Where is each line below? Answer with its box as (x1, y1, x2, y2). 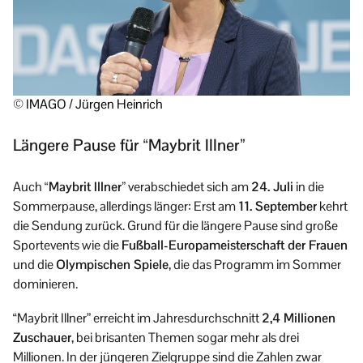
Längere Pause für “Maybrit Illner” (13, 134, 245, 156)
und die (13, 255, 56, 273)
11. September (238, 197, 317, 215)
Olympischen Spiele (56, 255, 169, 273)
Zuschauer (13, 328, 71, 346)
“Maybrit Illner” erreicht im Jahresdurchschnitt (13, 309, 262, 327)
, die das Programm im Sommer (169, 255, 341, 273)
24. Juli (251, 177, 293, 195)
